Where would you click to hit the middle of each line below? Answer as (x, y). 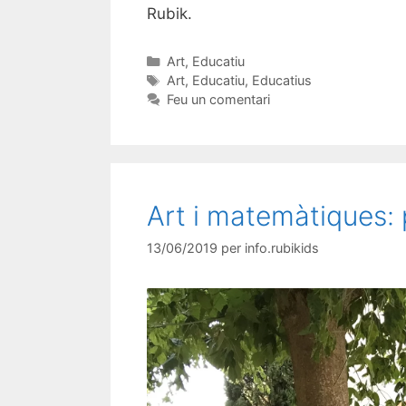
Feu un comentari (218, 99)
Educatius (281, 80)
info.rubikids (282, 248)
